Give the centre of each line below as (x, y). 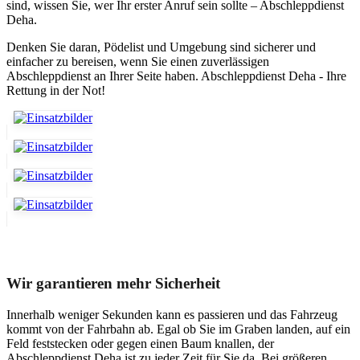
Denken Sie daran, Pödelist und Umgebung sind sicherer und (161, 47)
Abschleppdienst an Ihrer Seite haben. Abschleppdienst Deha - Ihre (176, 76)
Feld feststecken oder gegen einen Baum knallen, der (140, 343)
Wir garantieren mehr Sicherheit (113, 283)
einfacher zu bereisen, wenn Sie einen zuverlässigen (138, 62)
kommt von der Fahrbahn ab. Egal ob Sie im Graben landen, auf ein (178, 329)
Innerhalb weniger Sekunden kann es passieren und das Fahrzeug (172, 314)
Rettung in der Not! (56, 91)
